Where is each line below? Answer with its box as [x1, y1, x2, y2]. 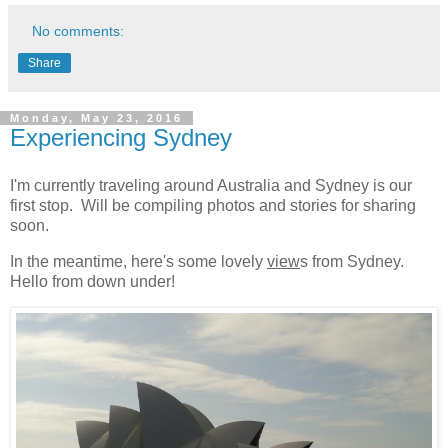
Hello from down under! [10, 272, 175, 290]
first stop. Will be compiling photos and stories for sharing [10, 196, 416, 214]
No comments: [32, 23, 125, 40]
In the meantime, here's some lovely [10, 252, 267, 270]
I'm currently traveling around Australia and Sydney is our [10, 176, 412, 194]
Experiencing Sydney [10, 124, 232, 152]
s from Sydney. [300, 252, 404, 270]
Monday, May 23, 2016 [10, 112, 183, 125]
